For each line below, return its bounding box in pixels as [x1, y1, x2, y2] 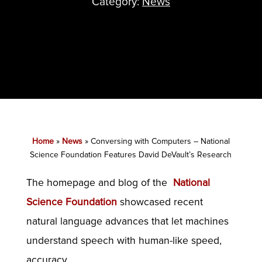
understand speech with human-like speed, [26, 234, 222, 247]
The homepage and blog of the [26, 176, 173, 189]
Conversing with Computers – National [90, 136, 230, 146]
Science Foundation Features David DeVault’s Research [30, 149, 232, 160]
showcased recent [116, 195, 203, 208]
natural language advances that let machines [26, 215, 229, 227]
